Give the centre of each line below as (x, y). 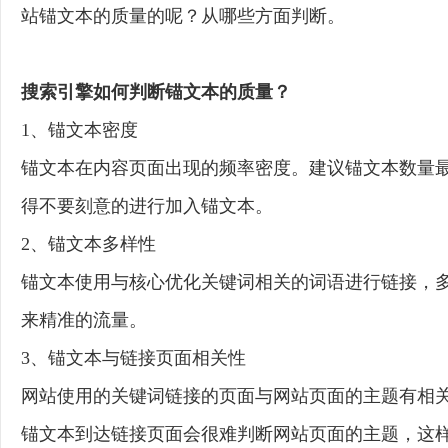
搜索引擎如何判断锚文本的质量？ (156, 92)
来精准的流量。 (84, 320)
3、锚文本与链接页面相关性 (133, 358)
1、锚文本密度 (79, 130)
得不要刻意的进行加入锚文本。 (147, 206)
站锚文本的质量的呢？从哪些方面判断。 (183, 16)
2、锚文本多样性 (88, 244)
